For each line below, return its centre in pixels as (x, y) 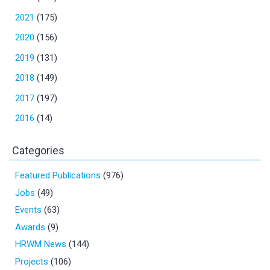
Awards (30, 227)
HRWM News (41, 244)
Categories (38, 151)
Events (28, 210)
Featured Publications (58, 176)
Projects (32, 261)
